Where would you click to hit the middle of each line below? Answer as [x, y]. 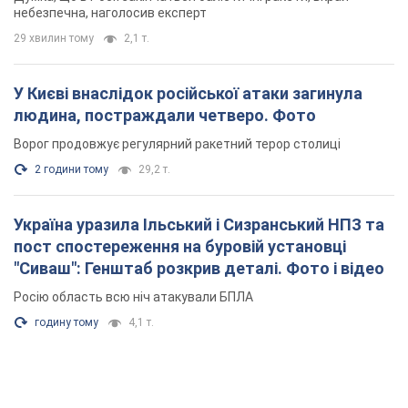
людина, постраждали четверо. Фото [165, 116]
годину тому [66, 323]
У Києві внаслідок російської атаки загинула [188, 94]
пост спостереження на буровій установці [180, 247]
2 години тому [71, 170]
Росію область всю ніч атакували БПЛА [133, 297]
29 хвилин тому [54, 39]
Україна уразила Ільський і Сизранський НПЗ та [199, 225]
